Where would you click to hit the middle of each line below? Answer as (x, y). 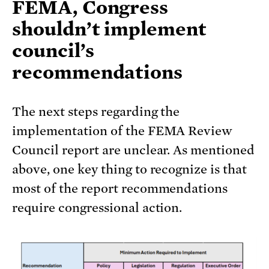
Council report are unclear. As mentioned (134, 150)
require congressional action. (97, 208)
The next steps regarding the (96, 112)
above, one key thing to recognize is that (130, 170)
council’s (53, 51)
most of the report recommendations (120, 189)
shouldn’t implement (109, 29)
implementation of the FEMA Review (122, 131)
